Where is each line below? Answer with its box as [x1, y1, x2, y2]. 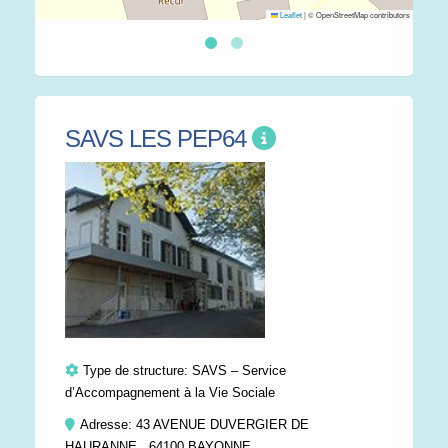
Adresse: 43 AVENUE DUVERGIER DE [80, 416, 309, 432]
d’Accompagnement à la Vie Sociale [65, 384, 275, 400]
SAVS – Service [192, 362, 286, 378]
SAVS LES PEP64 [65, 125, 252, 152]
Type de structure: [83, 362, 192, 378]
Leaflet [278, 9, 302, 20]
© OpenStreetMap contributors [306, 9, 410, 20]
